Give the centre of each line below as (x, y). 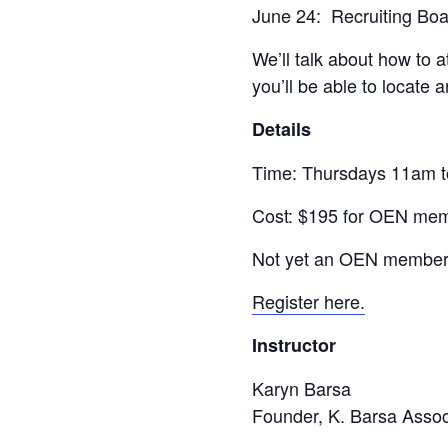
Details (281, 128)
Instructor (294, 344)
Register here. (308, 300)
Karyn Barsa (301, 387)
